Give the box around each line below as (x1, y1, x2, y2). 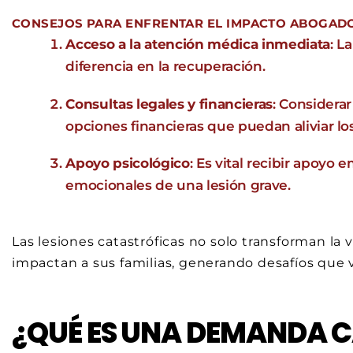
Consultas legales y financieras (65, 95, 273, 112)
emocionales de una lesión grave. (65, 176, 291, 193)
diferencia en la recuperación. (65, 58, 266, 75)
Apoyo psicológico (65, 154, 190, 171)
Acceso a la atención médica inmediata (65, 36, 330, 53)
